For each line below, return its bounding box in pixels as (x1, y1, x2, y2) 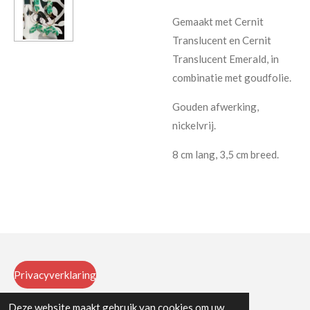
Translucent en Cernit (172, 33, 271, 46)
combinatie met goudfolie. (172, 71, 293, 84)
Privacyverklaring (14, 268, 96, 281)
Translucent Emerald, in (172, 52, 279, 65)
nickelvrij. (172, 118, 218, 131)
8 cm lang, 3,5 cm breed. (172, 147, 281, 161)
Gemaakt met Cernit (172, 15, 264, 28)
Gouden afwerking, (172, 100, 259, 113)
